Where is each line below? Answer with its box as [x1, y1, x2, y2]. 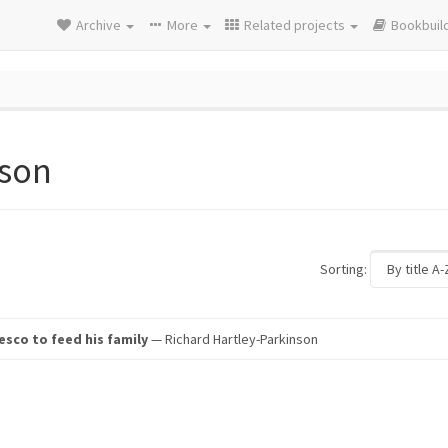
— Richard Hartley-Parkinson [148, 330, 318, 348]
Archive [76, 16, 124, 34]
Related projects [244, 16, 348, 34]
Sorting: [320, 260, 367, 278]
